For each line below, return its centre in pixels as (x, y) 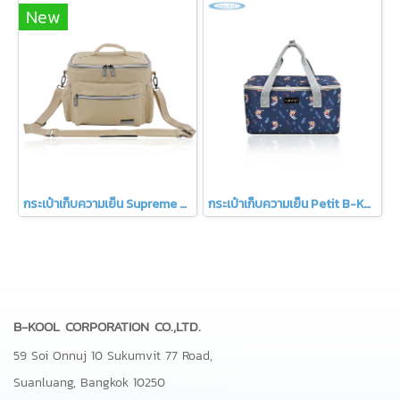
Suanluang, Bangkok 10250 (89, 382)
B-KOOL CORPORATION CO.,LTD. (107, 326)
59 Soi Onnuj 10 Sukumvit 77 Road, (113, 355)
